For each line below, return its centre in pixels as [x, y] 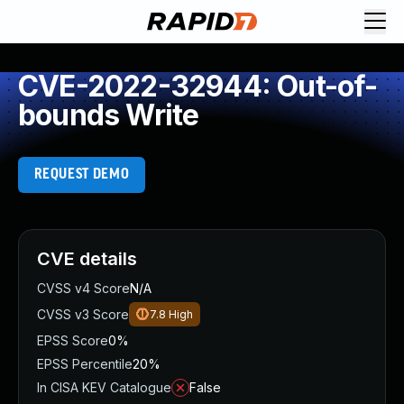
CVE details [87, 259]
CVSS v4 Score [83, 288]
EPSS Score [73, 340]
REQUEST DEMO [82, 174]
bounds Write [109, 115]
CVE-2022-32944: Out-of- [198, 86]
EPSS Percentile [85, 364]
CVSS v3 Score [83, 314]
